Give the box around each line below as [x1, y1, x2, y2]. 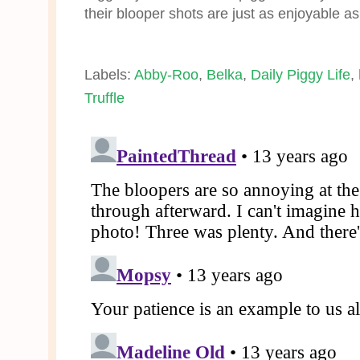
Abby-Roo [134, 65, 198, 83]
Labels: [84, 65, 134, 83]
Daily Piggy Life [251, 65, 350, 83]
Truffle [84, 88, 125, 106]
